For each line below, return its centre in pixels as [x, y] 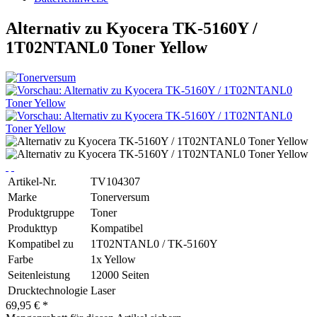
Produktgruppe [41, 212]
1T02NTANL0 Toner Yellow [106, 47]
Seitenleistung [39, 275]
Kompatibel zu [41, 243]
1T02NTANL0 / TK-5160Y [154, 243]
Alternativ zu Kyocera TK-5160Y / [132, 28]
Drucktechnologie [48, 290]
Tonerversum [120, 197]
